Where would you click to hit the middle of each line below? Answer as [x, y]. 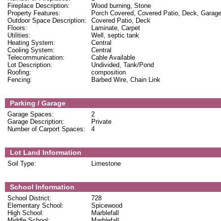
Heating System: [31, 43]
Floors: [17, 28]
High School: [26, 213]
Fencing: [20, 80]
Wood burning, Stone [121, 6]
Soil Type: [22, 164]
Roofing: [19, 72]
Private [101, 122]
